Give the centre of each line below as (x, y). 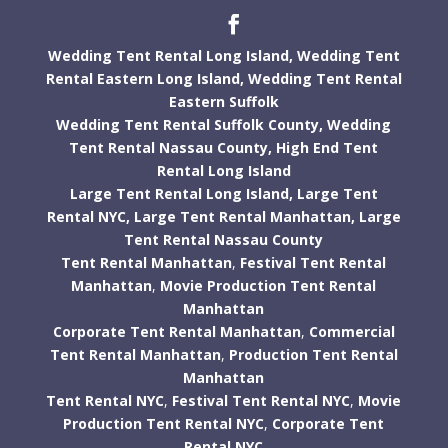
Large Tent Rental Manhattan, (244, 216)
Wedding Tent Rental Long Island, (170, 55)
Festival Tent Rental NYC (261, 400)
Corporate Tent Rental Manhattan (176, 331)
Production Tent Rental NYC (164, 423)
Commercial (351, 331)
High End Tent (327, 147)
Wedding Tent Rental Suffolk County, (190, 124)
